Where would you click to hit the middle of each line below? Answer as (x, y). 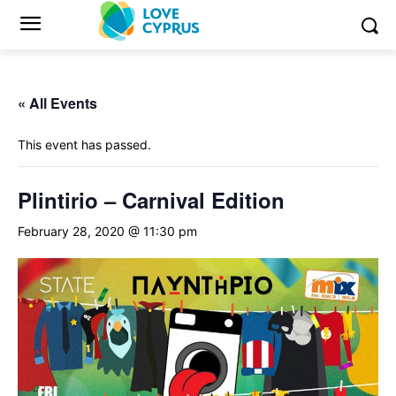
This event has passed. (84, 145)
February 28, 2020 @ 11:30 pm (107, 231)
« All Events (57, 103)
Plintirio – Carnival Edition (151, 200)
